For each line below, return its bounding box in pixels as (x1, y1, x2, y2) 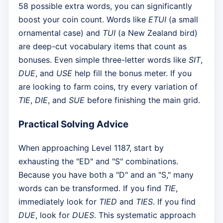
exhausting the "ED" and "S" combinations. (18, 156, 178, 166)
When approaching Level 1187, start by (18, 142, 164, 153)
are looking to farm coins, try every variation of (18, 82, 198, 92)
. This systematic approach (94, 210, 196, 220)
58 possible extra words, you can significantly (18, 1, 192, 11)
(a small (166, 14, 198, 25)
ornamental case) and (18, 28, 103, 38)
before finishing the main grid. (85, 95, 200, 106)
